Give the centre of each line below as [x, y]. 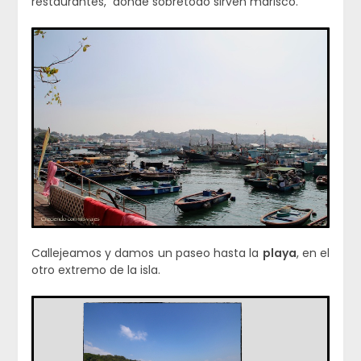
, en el [313, 253]
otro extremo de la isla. [95, 270]
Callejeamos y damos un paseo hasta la [147, 253]
